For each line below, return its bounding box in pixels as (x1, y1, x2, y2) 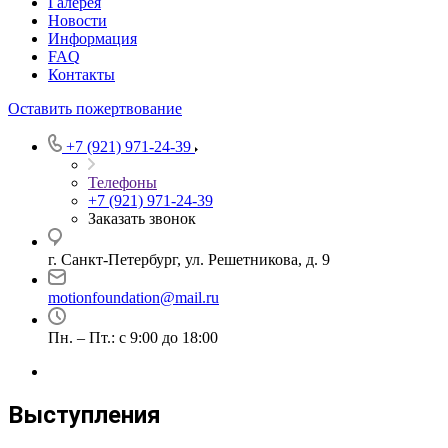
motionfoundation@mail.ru (48, 289, 219, 306)
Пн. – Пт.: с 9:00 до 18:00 (48, 329, 218, 346)
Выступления (8, 400, 161, 429)
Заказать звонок (88, 210, 196, 227)
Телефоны (88, 174, 157, 191)
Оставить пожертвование (8, 100, 182, 117)
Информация (48, 30, 137, 47)
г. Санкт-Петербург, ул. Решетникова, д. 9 (48, 251, 330, 268)
